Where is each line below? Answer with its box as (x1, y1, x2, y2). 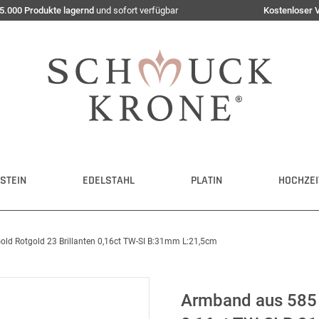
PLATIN (191, 173, 222, 188)
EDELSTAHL (83, 173, 135, 188)
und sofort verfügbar (94, 5, 178, 16)
